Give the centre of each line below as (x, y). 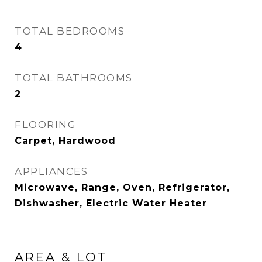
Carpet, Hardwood (65, 141)
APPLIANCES (51, 171)
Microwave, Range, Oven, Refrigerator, (122, 187)
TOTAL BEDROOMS (70, 31)
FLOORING (45, 125)
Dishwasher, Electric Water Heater (111, 203)
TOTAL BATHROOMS (74, 78)
